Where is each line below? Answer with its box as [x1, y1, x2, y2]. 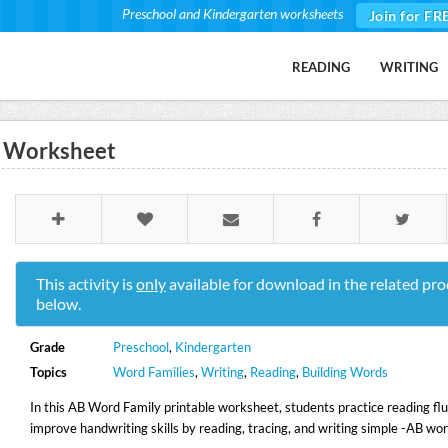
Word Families [113, 364, 196, 380]
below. [35, 294, 81, 313]
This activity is [35, 274, 136, 293]
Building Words [302, 364, 389, 380]
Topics [29, 364, 67, 380]
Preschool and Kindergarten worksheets [121, 5, 343, 22]
